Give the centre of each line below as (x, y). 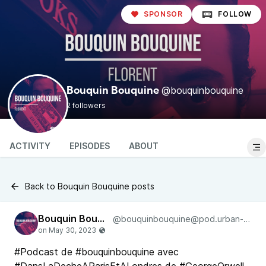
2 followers (86, 105)
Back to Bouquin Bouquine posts (90, 186)
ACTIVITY (30, 146)
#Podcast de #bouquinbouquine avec (96, 252)
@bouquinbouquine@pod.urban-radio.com (246, 219)
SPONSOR (163, 14)
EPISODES (90, 146)
